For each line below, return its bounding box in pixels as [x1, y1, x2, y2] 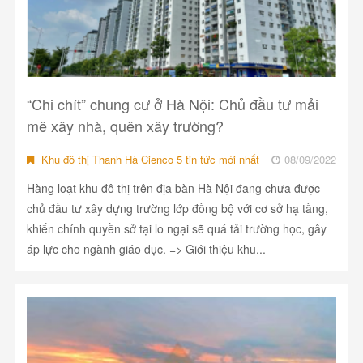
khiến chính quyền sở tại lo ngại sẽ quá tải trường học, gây [26, 220, 327, 237]
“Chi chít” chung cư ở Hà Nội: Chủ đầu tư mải [26, 93, 318, 115]
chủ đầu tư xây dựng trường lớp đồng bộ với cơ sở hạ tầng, [26, 200, 328, 217]
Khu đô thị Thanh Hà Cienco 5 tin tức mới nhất [37, 152, 259, 168]
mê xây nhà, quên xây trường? [26, 115, 224, 137]
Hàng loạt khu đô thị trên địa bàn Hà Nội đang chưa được [26, 180, 320, 197]
